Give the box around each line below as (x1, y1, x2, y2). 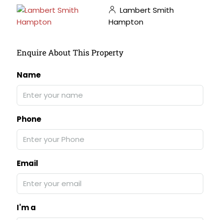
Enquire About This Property (17, 47, 123, 57)
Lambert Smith (117, 5, 174, 15)
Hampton (108, 17, 143, 27)
